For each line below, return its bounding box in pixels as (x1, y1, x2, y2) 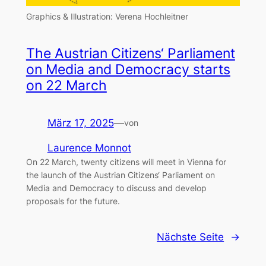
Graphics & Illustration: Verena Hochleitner (26, 11, 188, 22)
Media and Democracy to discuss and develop (26, 183, 207, 194)
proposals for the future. (26, 196, 120, 207)
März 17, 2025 (47, 116, 114, 129)
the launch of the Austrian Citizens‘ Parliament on (26, 170, 215, 180)
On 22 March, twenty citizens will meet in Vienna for (26, 157, 226, 167)
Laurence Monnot (47, 142, 131, 154)
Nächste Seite (157, 231, 224, 243)
